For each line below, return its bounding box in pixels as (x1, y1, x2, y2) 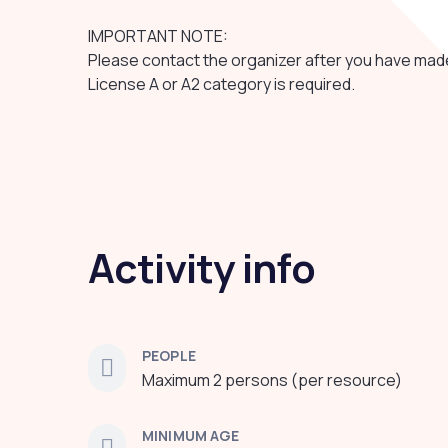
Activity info (88, 240, 316, 295)
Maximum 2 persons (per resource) (142, 369, 402, 391)
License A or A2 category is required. (88, 73, 355, 95)
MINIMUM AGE (142, 426, 240, 445)
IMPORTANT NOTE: (88, 25, 228, 47)
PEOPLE (142, 346, 196, 365)
